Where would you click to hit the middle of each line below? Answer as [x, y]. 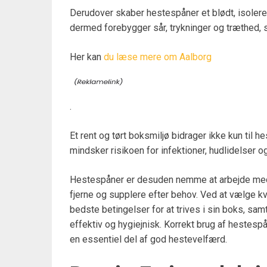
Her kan [87, 57]
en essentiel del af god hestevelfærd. [148, 239]
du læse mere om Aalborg [158, 57]
